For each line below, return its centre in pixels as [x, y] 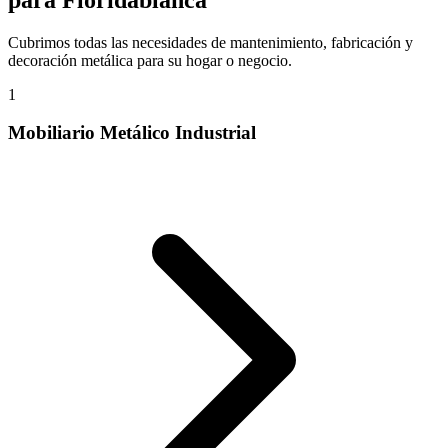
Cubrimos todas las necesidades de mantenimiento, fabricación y [210, 42]
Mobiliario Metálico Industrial [132, 133]
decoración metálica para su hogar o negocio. [150, 60]
